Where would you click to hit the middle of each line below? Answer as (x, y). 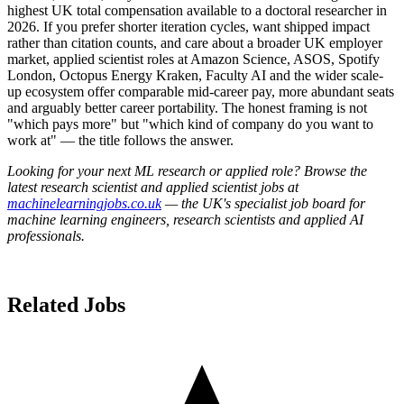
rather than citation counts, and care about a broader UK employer (195, 42)
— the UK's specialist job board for (263, 203)
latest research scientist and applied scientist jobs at (153, 187)
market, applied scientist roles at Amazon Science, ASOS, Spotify (193, 59)
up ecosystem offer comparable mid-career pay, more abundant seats (201, 91)
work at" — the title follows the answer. (120, 140)
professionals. (46, 235)
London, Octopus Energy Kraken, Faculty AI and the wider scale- (195, 75)
